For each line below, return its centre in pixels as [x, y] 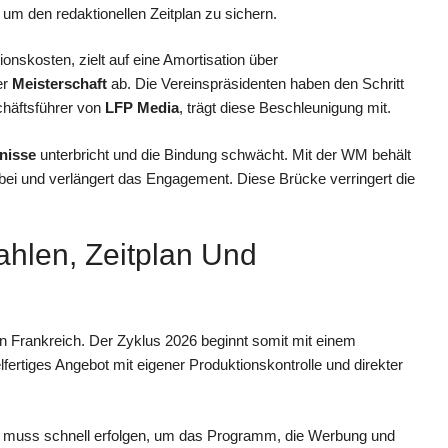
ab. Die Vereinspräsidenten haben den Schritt [255, 84]
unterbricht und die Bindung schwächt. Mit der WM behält [223, 154]
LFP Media [142, 108]
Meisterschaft [59, 84]
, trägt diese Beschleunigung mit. [285, 108]
